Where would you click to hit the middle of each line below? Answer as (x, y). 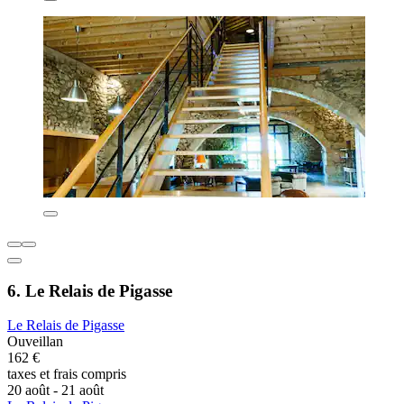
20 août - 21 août (55, 390)
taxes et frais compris (67, 374)
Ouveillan (35, 342)
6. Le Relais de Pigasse (90, 290)
